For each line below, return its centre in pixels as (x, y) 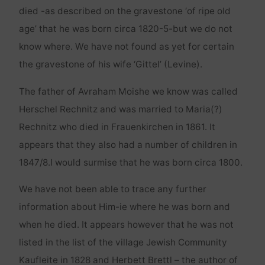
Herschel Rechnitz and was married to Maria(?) (120, 109)
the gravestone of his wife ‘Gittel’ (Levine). (110, 64)
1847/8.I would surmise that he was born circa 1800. (130, 162)
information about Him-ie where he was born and (124, 207)
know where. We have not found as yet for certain (126, 47)
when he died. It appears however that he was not (126, 225)
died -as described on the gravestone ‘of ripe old (125, 11)
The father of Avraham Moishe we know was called (128, 91)
